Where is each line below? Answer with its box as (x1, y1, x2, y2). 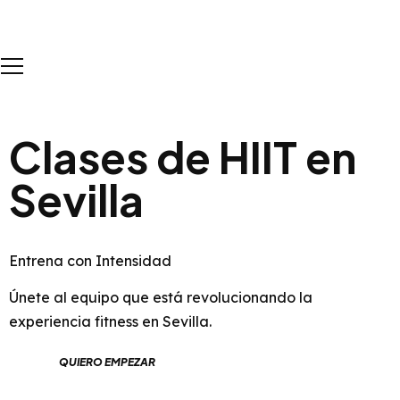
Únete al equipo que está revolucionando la (9, 288, 312, 306)
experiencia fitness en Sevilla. (9, 312, 212, 330)
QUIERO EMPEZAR (59, 355, 155, 369)
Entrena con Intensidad (9, 252, 171, 270)
